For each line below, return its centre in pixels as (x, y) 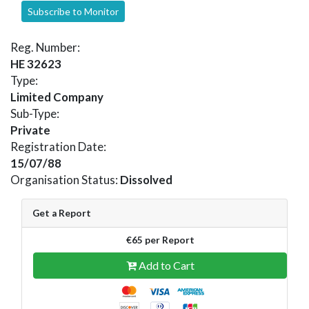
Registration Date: (58, 146)
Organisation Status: (65, 179)
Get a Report (62, 213)
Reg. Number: (45, 47)
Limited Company (57, 97)
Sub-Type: (35, 113)
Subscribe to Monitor (73, 11)
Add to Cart (165, 265)
